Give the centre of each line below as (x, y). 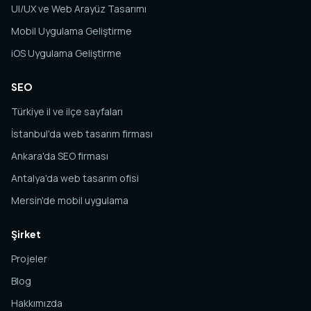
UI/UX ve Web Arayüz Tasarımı (79, 9)
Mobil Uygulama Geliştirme (72, 31)
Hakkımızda (37, 303)
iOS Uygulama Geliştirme (66, 53)
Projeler (29, 259)
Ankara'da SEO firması (60, 156)
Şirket (26, 234)
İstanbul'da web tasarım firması (82, 134)
